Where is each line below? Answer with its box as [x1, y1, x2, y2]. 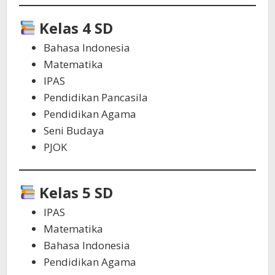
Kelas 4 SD [39, 18, 114, 38]
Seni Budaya [44, 123, 104, 137]
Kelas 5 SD [39, 182, 114, 203]
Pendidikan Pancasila [44, 90, 148, 104]
